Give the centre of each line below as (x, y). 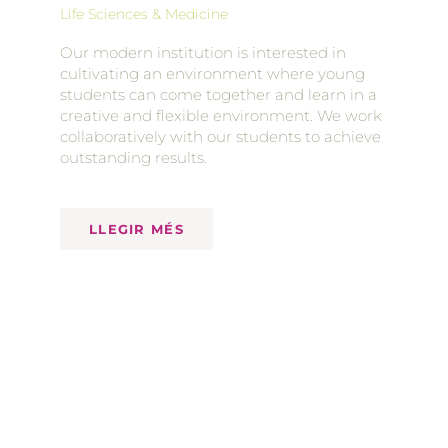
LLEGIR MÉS (136, 229)
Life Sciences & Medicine (143, 14)
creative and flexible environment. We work (220, 116)
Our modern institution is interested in (202, 53)
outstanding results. (133, 158)
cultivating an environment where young (212, 74)
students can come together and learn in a (218, 95)
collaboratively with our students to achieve (220, 137)
